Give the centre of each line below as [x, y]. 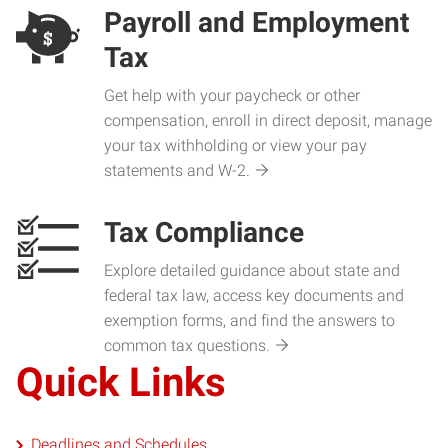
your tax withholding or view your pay [235, 145]
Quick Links [121, 382]
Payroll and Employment [256, 22]
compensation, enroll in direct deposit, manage [268, 120]
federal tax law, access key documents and [254, 295]
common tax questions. [187, 345]
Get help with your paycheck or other [232, 95]
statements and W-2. [177, 170]
